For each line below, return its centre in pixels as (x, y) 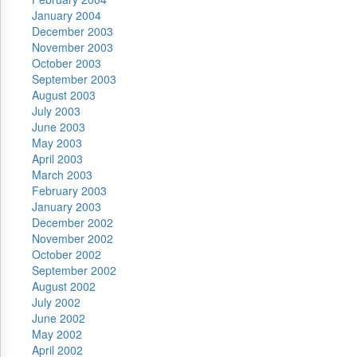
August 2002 (64, 286)
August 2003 (64, 95)
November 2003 (73, 47)
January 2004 (67, 15)
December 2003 (73, 31)
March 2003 (62, 175)
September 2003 (74, 79)
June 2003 (59, 127)
